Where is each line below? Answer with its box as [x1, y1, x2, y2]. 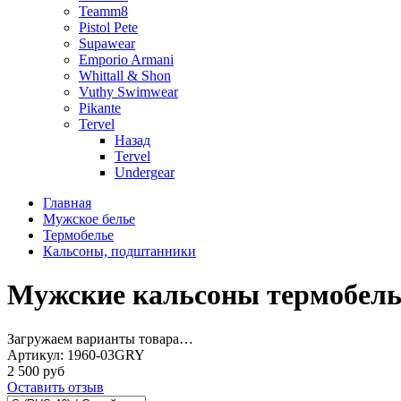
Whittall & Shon [79, 68, 171, 83]
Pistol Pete [79, 20, 138, 35]
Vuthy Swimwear [79, 84, 178, 99]
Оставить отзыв [7, 379, 104, 395]
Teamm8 [79, 4, 128, 19]
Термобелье [43, 227, 114, 243]
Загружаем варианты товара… [7, 330, 193, 346]
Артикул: [7, 346, 67, 363]
